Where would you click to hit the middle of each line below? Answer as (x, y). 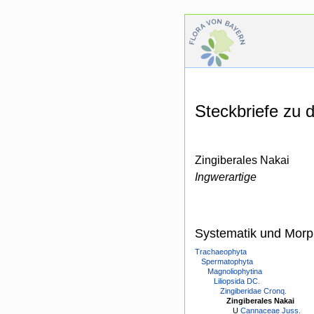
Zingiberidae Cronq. (253, 291)
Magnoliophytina (235, 272)
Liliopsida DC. (237, 281)
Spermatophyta (227, 262)
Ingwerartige (226, 177)
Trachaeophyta (221, 252)
